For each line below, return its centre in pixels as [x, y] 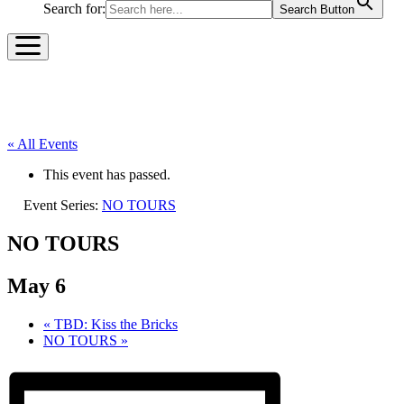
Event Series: [63, 205]
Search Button [317, 9]
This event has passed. [107, 174]
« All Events [42, 143]
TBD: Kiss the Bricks [114, 324]
